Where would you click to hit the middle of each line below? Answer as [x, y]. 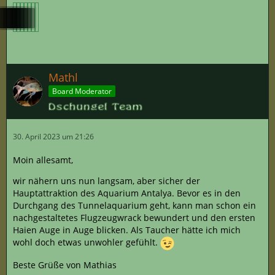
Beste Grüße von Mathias [65, 265]
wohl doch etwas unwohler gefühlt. [87, 242]
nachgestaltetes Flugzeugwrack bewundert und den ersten [134, 217]
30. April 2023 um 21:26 [53, 136]
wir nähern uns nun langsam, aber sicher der [107, 180]
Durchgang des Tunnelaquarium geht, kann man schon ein [134, 205]
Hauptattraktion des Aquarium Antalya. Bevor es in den [127, 193]
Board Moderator [82, 91]
